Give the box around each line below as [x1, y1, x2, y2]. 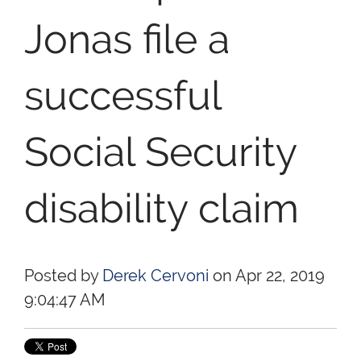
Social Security [24, 127, 297, 176]
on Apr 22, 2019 [209, 266, 325, 285]
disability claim [24, 184, 299, 232]
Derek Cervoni [102, 266, 209, 285]
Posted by [24, 266, 98, 285]
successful [24, 71, 221, 119]
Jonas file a [24, 15, 230, 63]
